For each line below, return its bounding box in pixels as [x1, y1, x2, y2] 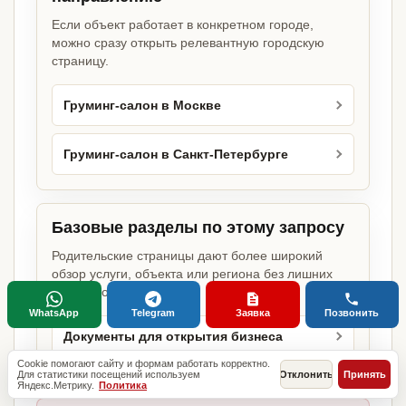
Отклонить [279, 369, 333, 380]
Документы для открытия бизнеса [63, 329, 283, 343]
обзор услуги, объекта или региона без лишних [52, 266, 333, 282]
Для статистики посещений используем [17, 369, 200, 380]
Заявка [235, 307, 270, 318]
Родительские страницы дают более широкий [52, 248, 323, 264]
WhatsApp [29, 307, 80, 318]
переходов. [52, 285, 119, 300]
